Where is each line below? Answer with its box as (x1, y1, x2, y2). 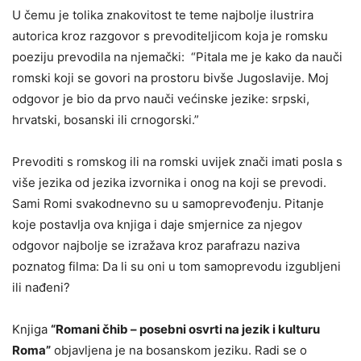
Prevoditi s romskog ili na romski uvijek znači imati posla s (12, 154, 342, 170)
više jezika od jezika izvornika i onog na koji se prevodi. (12, 175, 326, 191)
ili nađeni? (12, 280, 70, 296)
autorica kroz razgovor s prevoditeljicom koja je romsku (12, 28, 328, 44)
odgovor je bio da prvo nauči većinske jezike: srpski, (12, 91, 309, 107)
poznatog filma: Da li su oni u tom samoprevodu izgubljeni (12, 259, 341, 275)
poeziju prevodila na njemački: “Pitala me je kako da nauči (12, 49, 342, 65)
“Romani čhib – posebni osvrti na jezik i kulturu (51, 322, 320, 338)
